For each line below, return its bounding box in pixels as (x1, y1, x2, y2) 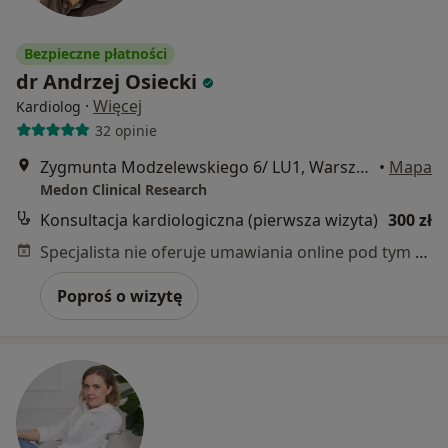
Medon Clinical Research (40, 180, 207, 200)
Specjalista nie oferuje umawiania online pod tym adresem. (415, 241, 428, 264)
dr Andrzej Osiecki (16, 68, 197, 96)
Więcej (93, 95, 142, 118)
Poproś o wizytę (57, 285, 182, 308)
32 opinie (94, 120, 157, 140)
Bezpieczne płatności (24, 44, 167, 64)
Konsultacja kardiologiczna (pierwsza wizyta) (40, 209, 378, 232)
